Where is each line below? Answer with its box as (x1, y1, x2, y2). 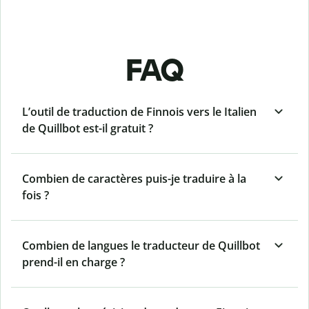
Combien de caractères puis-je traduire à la (22, 171, 246, 187)
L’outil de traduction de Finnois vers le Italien (22, 104, 257, 120)
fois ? (22, 188, 49, 203)
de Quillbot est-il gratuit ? (22, 121, 153, 137)
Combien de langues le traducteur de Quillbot (22, 238, 260, 254)
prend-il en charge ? (22, 255, 125, 270)
